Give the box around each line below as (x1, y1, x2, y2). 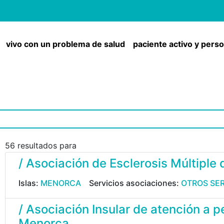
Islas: (18, 178, 40, 188)
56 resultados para (5, 140, 76, 150)
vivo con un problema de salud (6, 39, 125, 49)
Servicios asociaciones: (89, 178, 181, 188)
